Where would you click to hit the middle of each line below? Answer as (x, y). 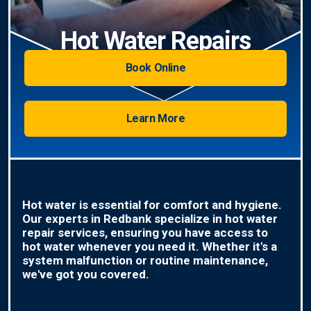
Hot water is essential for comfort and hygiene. (152, 205)
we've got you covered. (85, 275)
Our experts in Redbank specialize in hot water (150, 219)
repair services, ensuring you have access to (145, 233)
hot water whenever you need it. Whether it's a (149, 247)
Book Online (155, 68)
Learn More (155, 119)
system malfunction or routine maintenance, (145, 261)
